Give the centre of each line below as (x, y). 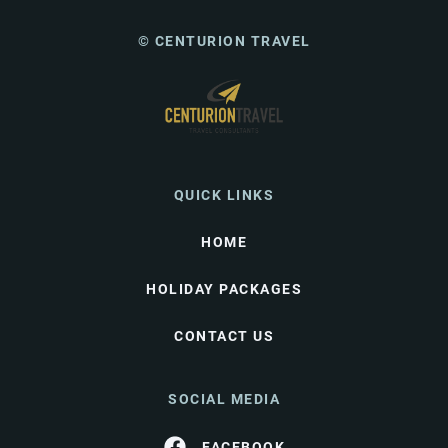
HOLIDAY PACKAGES (224, 289)
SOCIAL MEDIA (224, 399)
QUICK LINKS (224, 195)
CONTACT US (224, 336)
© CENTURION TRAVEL (224, 41)
